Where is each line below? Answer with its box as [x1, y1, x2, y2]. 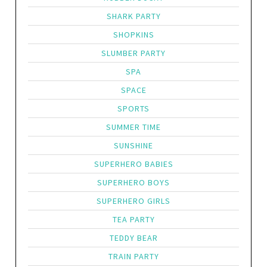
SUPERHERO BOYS [97, 177, 170, 188]
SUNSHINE [114, 140, 153, 151]
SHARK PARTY [106, 11, 161, 21]
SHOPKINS [113, 29, 154, 40]
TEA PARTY [112, 214, 155, 225]
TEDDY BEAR [109, 232, 158, 243]
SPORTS [117, 103, 150, 114]
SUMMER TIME [106, 122, 161, 132]
